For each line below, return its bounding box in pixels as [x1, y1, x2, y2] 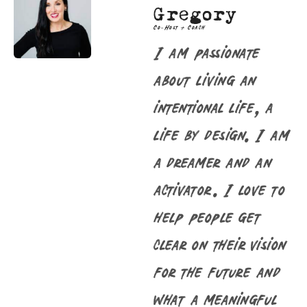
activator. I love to [153, 179, 284, 198]
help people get [153, 206, 262, 225]
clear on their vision [153, 234, 287, 253]
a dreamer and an [153, 151, 272, 171]
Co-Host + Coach [153, 23, 208, 31]
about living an [153, 69, 257, 88]
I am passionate [153, 42, 260, 61]
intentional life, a [153, 97, 273, 116]
